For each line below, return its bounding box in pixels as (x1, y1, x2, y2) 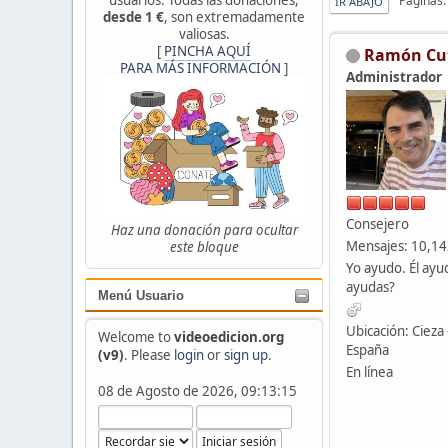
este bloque (169, 238, 239, 257)
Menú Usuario (98, 288, 184, 303)
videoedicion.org (173, 327, 284, 346)
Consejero (346, 214, 409, 233)
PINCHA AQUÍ (164, 41, 251, 60)
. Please (123, 345, 174, 364)
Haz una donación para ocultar (110, 221, 298, 240)
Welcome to (97, 327, 174, 346)
